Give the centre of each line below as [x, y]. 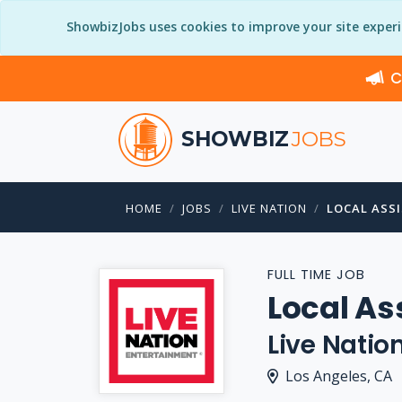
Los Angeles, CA [339, 376]
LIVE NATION [269, 208]
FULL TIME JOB [316, 275]
